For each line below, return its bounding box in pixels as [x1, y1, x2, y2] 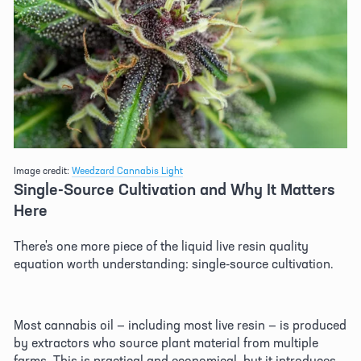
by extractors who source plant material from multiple [14, 334, 318, 351]
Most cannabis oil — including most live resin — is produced [14, 316, 346, 333]
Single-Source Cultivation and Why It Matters [14, 178, 335, 199]
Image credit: [14, 164, 72, 176]
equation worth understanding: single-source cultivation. [14, 255, 337, 272]
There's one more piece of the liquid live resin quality [14, 237, 309, 254]
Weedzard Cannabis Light [72, 164, 183, 176]
